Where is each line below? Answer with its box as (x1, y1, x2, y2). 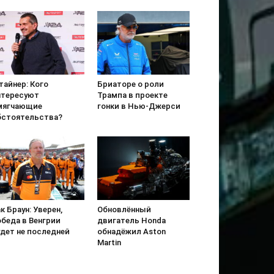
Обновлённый (97, 205, 151, 215)
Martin (97, 238, 121, 248)
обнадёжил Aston (97, 227, 166, 237)
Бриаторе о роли (97, 79, 164, 89)
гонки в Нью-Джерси (97, 101, 180, 111)
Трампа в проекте (97, 90, 168, 100)
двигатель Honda (97, 216, 166, 226)
